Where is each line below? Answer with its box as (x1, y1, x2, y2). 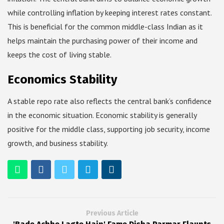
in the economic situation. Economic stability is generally (7, 110, 196, 120)
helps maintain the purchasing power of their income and (7, 35, 197, 46)
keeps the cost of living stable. (7, 49, 111, 60)
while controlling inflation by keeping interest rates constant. (7, 7, 211, 18)
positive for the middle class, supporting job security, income (7, 124, 210, 134)
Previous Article (85, 209, 138, 218)
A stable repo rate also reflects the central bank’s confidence (7, 96, 211, 106)
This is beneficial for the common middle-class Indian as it (7, 21, 203, 32)
